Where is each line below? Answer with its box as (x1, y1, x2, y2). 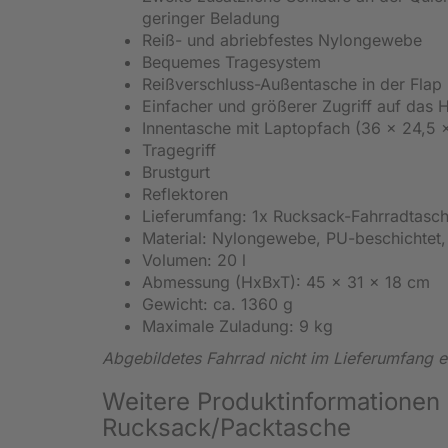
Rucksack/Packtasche (102, 412, 351, 442)
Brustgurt (142, 161, 210, 182)
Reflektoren (142, 183, 228, 204)
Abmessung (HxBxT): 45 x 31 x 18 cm (142, 271, 430, 292)
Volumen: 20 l (142, 249, 246, 270)
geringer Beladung (142, 7, 280, 28)
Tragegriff (142, 139, 216, 160)
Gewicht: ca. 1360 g (142, 293, 293, 314)
